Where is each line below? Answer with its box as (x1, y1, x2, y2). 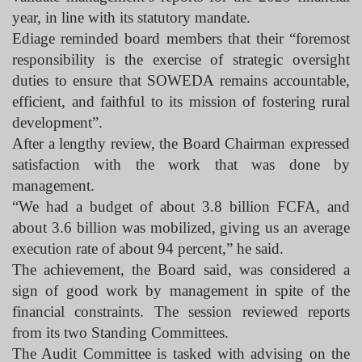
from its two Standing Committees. (12, 324, 233, 341)
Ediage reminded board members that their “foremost (12, 30, 350, 47)
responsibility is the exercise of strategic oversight (12, 51, 350, 68)
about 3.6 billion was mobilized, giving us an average (12, 219, 350, 236)
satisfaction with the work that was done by (12, 156, 350, 173)
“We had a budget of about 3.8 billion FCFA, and (12, 198, 350, 215)
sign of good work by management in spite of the (12, 282, 350, 299)
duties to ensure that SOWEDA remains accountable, (12, 72, 350, 89)
